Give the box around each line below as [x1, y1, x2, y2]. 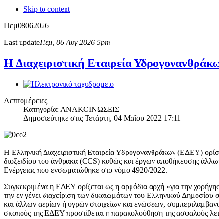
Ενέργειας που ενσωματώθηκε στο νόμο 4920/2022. [4, 165, 167, 174]
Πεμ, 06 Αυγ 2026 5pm [40, 38, 110, 46]
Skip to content [23, 4, 70, 13]
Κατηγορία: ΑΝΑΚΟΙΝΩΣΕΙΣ [23, 105, 119, 113]
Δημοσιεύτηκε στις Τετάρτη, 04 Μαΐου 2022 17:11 [23, 113, 181, 122]
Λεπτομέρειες [4, 96, 47, 105]
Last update [4, 38, 40, 46]
